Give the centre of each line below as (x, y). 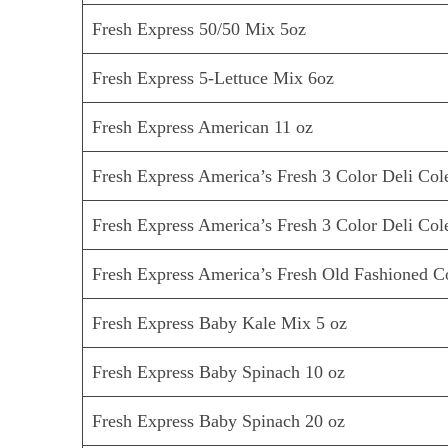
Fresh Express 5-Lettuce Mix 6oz (213, 78)
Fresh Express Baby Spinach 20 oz (219, 421)
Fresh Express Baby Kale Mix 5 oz (220, 323)
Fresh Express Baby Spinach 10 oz (219, 372)
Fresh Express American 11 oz (203, 127)
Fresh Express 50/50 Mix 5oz (199, 29)
